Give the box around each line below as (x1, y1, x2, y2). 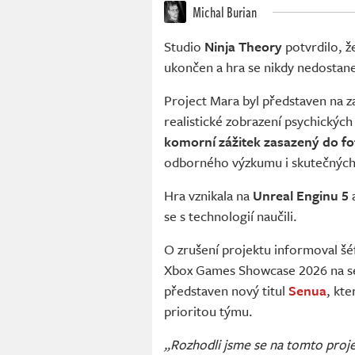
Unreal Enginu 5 (253, 185, 349, 206)
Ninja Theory (204, 36, 282, 57)
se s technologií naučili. (164, 206, 297, 227)
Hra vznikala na (164, 185, 253, 206)
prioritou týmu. (164, 301, 253, 322)
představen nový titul (164, 281, 288, 301)
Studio (164, 36, 204, 57)
